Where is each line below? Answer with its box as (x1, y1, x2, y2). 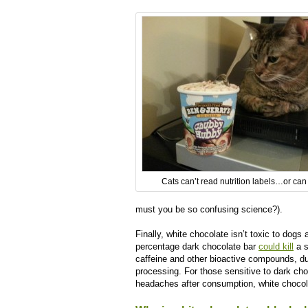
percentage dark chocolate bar (135, 241, 258, 252)
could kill (258, 241, 294, 252)
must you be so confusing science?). (135, 204, 283, 214)
